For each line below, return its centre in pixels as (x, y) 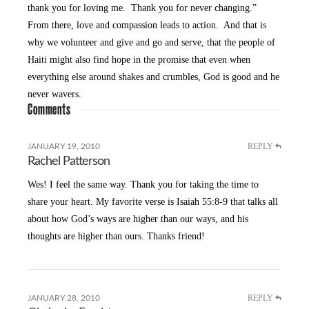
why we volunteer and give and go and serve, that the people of (152, 42)
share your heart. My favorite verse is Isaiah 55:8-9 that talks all (153, 202)
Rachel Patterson (69, 161)
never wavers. (55, 94)
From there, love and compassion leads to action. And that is (147, 25)
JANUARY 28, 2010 (64, 298)
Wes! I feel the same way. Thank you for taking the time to (143, 185)
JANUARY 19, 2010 (64, 146)
